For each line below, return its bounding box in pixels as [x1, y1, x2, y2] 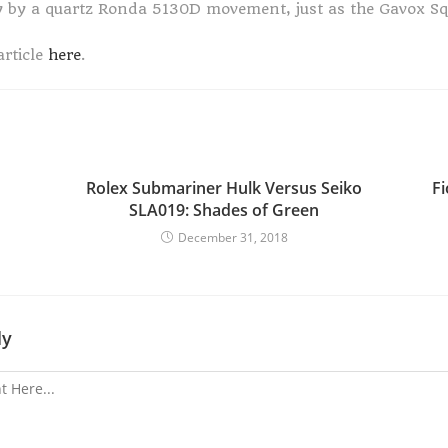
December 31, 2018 [177, 229, 288, 246]
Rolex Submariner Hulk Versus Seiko [86, 177, 362, 199]
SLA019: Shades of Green [129, 199, 319, 221]
